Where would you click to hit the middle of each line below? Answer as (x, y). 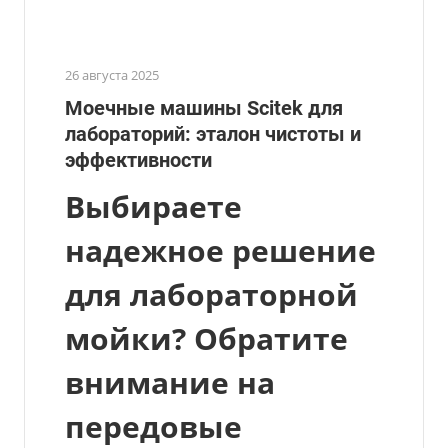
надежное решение (220, 250)
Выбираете (153, 206)
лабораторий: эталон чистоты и (213, 133)
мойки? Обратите (206, 338)
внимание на (170, 382)
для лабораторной (211, 294)
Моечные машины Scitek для (204, 107)
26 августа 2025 (112, 74)
